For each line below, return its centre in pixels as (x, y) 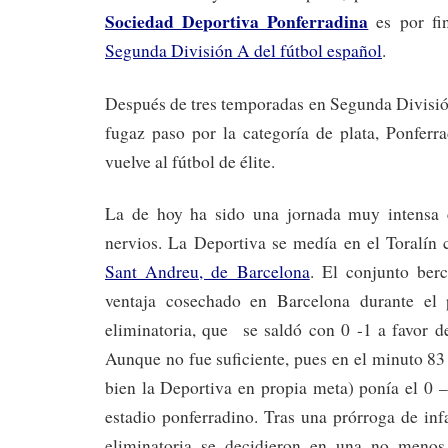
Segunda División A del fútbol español (243, 50)
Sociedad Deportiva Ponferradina (237, 20)
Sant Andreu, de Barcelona (207, 272)
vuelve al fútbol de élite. (190, 161)
